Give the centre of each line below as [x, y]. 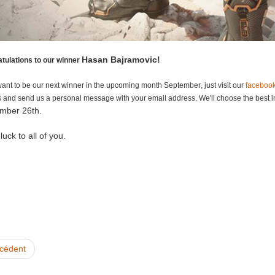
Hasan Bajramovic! [121, 60]
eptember [184, 86]
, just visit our [222, 86]
